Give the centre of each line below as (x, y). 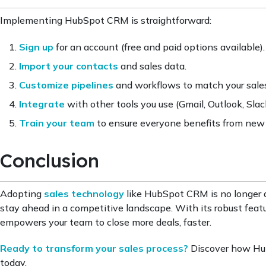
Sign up (36, 47)
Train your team (57, 123)
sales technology (84, 193)
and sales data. (152, 66)
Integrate (42, 104)
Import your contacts (69, 66)
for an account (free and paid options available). (159, 47)
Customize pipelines (66, 85)
